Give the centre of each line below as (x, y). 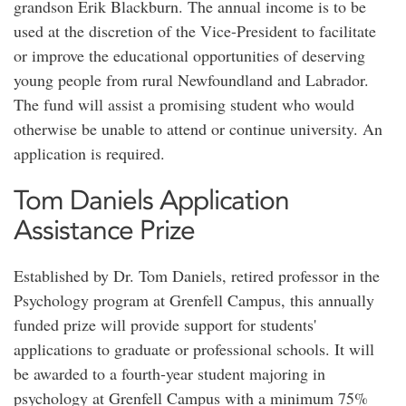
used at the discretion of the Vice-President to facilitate (195, 31)
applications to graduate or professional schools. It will (194, 349)
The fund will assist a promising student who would (184, 104)
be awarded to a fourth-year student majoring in (169, 373)
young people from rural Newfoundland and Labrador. (191, 80)
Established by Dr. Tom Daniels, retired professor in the (197, 275)
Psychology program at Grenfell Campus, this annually (194, 300)
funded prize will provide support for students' (165, 324)
